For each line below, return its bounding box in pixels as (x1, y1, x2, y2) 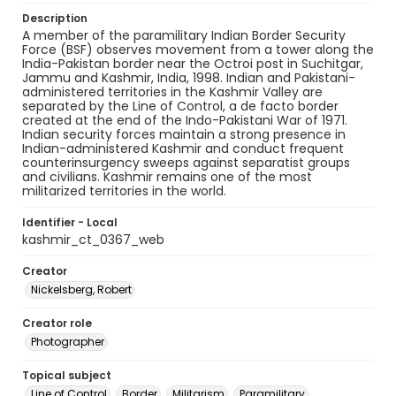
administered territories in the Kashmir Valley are (22, 83, 323, 101)
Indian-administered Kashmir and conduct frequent (22, 140, 344, 157)
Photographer (31, 334, 104, 349)
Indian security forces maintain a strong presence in (22, 126, 346, 143)
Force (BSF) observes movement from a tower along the (22, 41, 374, 58)
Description (22, 11, 88, 26)
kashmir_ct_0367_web (22, 231, 164, 248)
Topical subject (22, 368, 111, 383)
